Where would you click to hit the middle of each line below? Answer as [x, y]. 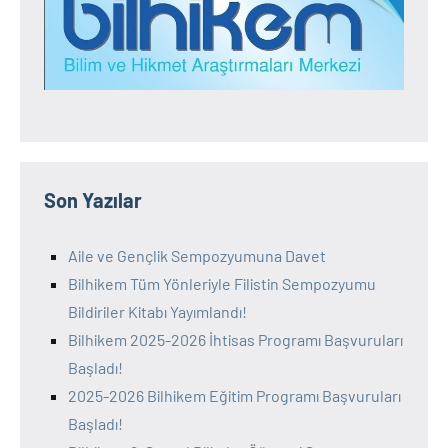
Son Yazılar [93, 199]
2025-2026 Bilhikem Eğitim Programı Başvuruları [234, 395]
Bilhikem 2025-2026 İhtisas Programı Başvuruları [235, 339]
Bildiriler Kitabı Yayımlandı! [157, 311]
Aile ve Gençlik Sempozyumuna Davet [197, 255]
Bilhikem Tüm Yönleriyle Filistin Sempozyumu [222, 283]
